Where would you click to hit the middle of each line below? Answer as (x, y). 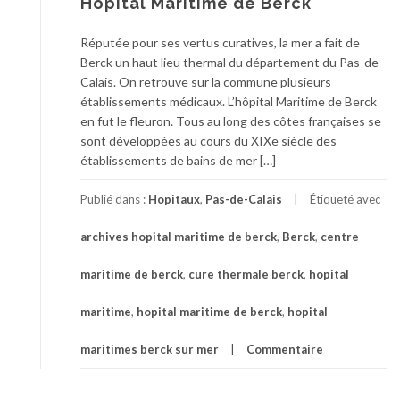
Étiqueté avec (345, 199)
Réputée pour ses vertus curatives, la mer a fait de (220, 42)
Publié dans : (114, 199)
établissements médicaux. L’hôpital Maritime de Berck (229, 101)
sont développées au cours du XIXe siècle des (208, 140)
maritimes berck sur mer (150, 349)
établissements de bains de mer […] (178, 160)
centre (340, 236)
